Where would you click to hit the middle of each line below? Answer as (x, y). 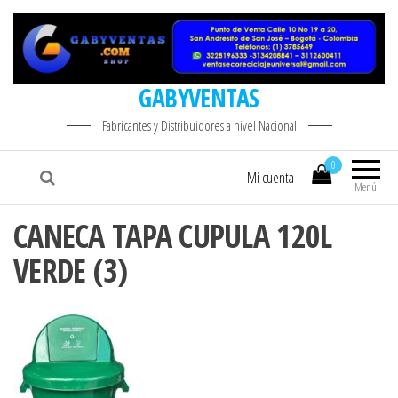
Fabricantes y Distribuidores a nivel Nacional (199, 126)
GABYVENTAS (199, 98)
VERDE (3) (71, 271)
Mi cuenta (271, 178)
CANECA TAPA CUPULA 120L (173, 236)
